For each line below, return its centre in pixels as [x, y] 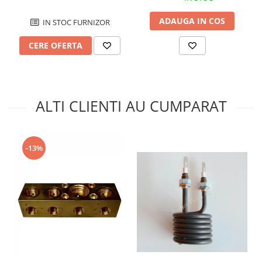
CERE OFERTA [56, 45]
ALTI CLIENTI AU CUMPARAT [131, 106]
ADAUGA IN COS [192, 20]
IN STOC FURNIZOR [75, 22]
